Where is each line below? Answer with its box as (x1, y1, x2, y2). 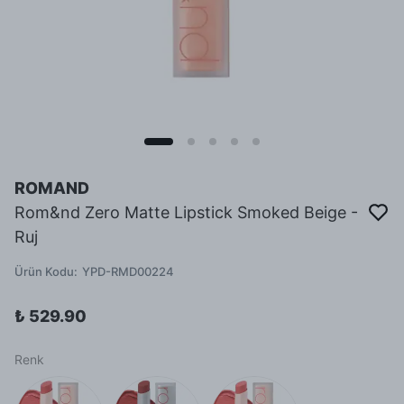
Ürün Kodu (14, 264, 74, 279)
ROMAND (14, 179, 89, 197)
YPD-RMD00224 (82, 264, 174, 279)
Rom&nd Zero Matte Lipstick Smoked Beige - (14, 203, 358, 222)
